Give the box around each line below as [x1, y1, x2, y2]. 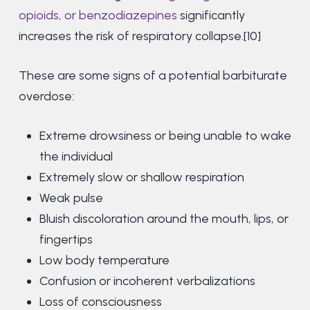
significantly [176, 8, 245, 24]
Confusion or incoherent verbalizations [39, 273, 255, 289]
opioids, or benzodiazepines [18, 8, 177, 24]
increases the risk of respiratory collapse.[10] [18, 28, 261, 44]
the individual [39, 149, 113, 165]
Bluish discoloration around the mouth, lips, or [39, 211, 289, 227]
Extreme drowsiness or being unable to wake [39, 128, 291, 144]
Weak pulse [39, 190, 103, 206]
